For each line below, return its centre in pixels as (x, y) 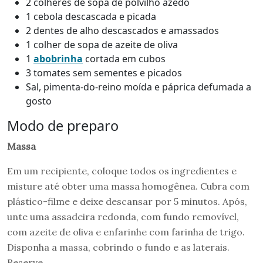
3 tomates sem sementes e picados (105, 73)
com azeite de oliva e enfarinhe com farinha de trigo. (126, 232)
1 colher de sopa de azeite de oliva (102, 44)
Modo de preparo (63, 125)
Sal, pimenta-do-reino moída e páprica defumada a (139, 87)
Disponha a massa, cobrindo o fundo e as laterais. (118, 247)
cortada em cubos (125, 58)
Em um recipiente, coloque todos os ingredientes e (122, 171)
